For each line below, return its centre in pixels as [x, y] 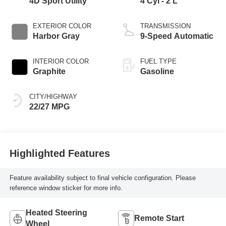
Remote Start [159, 218]
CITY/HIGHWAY [53, 97]
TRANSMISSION [165, 26]
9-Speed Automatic [177, 36]
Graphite [49, 72]
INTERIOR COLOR [61, 62]
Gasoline [157, 72]
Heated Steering [56, 212]
